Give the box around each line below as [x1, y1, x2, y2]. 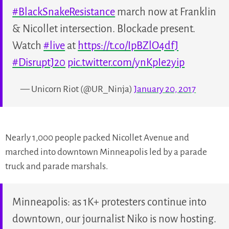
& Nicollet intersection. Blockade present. [12, 22, 196, 34]
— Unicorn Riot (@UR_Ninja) [20, 84, 134, 94]
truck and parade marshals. [5, 162, 108, 172]
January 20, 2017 [134, 84, 196, 94]
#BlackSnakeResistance [12, 6, 116, 17]
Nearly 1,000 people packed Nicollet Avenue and [5, 133, 189, 143]
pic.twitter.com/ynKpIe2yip [67, 56, 185, 68]
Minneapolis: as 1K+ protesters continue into [12, 196, 207, 208]
